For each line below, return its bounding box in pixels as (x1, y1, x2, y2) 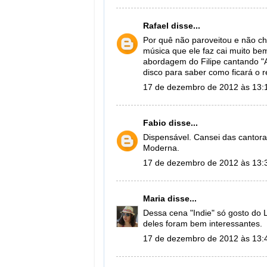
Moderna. (143, 144, 179, 153)
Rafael (143, 21, 169, 30)
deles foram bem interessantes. (143, 219, 262, 229)
